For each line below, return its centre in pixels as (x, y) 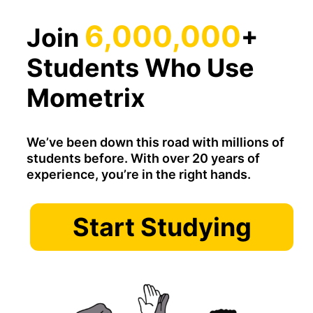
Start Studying (162, 227)
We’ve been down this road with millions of (155, 142)
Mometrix (86, 97)
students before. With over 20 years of (143, 158)
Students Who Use (140, 67)
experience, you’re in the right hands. (139, 174)
